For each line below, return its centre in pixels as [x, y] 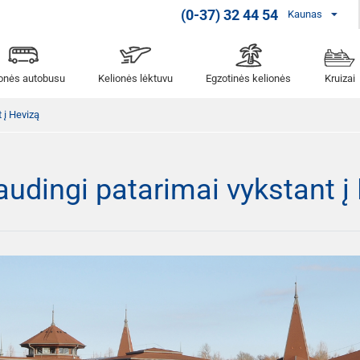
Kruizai [340, 78]
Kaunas [305, 14]
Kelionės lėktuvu [135, 78]
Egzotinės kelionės [249, 78]
